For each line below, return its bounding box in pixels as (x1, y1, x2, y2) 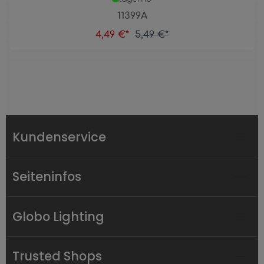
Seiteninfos (12, 168, 82, 186)
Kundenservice (12, 128, 107, 146)
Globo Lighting (12, 207, 105, 225)
